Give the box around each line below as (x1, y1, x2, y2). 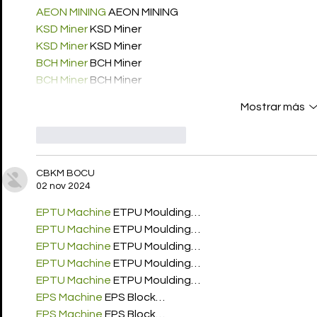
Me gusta (57, 129, 100, 140)
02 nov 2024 (36, 180, 91, 191)
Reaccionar (132, 129, 186, 140)
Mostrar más (240, 100, 305, 113)
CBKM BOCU (36, 168, 95, 178)
